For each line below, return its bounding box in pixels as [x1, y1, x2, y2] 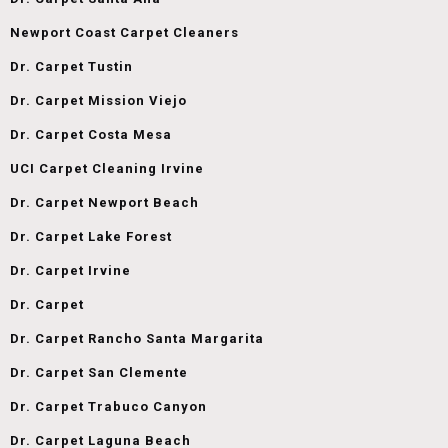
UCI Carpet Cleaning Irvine [10, 160, 204, 176]
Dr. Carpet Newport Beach [10, 194, 199, 210]
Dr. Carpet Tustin [10, 58, 133, 74]
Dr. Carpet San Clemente [10, 364, 188, 380]
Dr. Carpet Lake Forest [10, 228, 172, 244]
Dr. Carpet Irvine [10, 262, 131, 278]
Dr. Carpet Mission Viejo [10, 92, 187, 108]
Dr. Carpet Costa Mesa [10, 126, 172, 142]
